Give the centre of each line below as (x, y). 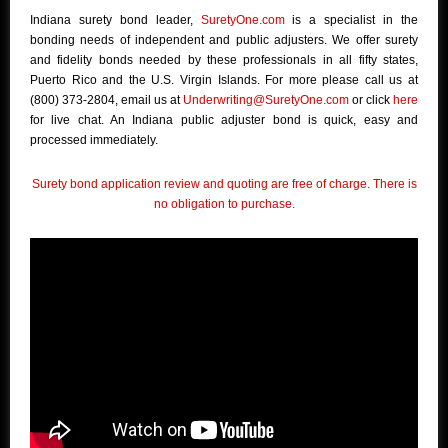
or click (371, 100)
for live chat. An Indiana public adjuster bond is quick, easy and (224, 120)
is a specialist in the (351, 20)
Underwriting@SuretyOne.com (266, 100)
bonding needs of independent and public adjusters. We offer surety (224, 40)
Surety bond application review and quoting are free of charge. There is (224, 184)
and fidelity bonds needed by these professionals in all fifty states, (224, 60)
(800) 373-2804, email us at (106, 100)
